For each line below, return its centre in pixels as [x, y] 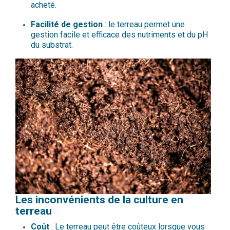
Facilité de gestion [67, 25]
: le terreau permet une [144, 25]
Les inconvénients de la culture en [99, 199]
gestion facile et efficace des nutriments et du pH [119, 35]
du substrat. [52, 45]
